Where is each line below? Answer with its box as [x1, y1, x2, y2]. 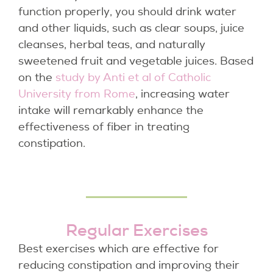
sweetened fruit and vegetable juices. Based [18, 54, 253, 68]
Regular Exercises [65, 219, 208, 241]
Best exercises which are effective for [18, 242, 219, 256]
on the [18, 71, 55, 85]
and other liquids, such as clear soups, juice [18, 21, 244, 35]
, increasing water [135, 87, 230, 101]
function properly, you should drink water [18, 5, 236, 19]
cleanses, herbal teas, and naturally [18, 38, 205, 52]
